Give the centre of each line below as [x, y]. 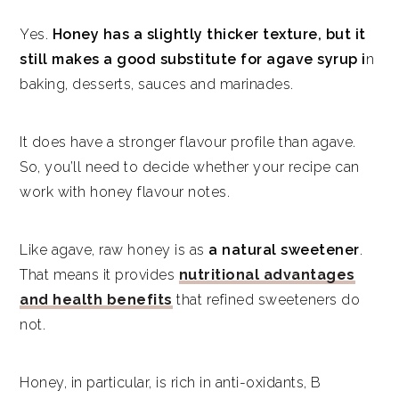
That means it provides [99, 274]
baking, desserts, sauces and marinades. [157, 84]
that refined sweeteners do [266, 299]
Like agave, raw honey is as [114, 249]
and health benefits [96, 299]
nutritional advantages [267, 274]
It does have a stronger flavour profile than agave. [188, 142]
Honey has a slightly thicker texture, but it [209, 34]
